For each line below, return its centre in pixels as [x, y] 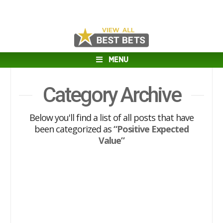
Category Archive [111, 95]
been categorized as [74, 129]
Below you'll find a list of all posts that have [111, 117]
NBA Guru [111, 185]
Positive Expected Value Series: [111, 172]
